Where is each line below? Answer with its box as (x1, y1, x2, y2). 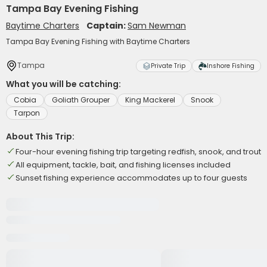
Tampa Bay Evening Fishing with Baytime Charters (6, 36, 190, 46)
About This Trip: (6, 131, 74, 142)
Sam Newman (128, 20, 186, 32)
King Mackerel (125, 95, 175, 105)
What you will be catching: (6, 78, 121, 90)
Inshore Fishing (207, 61, 254, 70)
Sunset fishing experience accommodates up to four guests (15, 172, 247, 184)
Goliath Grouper (52, 95, 110, 105)
